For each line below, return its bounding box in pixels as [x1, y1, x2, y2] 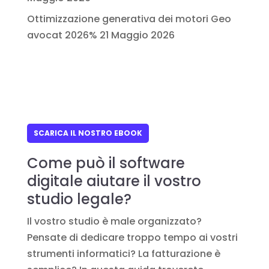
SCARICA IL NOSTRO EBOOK [33, 128, 142, 138]
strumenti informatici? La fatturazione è [26, 247, 220, 261]
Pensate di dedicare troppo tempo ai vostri [26, 231, 238, 244]
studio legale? [26, 189, 131, 209]
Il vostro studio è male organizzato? [26, 214, 202, 228]
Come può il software [26, 153, 185, 173]
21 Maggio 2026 [99, 28, 175, 42]
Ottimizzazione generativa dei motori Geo [26, 12, 231, 26]
